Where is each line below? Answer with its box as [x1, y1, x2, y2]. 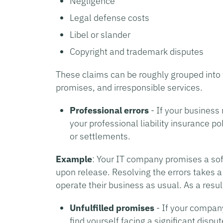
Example [56, 153, 92, 165]
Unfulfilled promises [70, 202, 154, 214]
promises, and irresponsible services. [56, 81, 203, 93]
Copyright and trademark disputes [70, 45, 204, 57]
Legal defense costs [70, 11, 149, 23]
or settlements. [70, 130, 130, 142]
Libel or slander [70, 28, 130, 40]
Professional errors [70, 104, 149, 116]
